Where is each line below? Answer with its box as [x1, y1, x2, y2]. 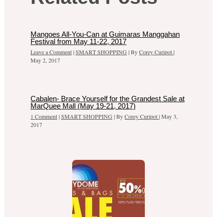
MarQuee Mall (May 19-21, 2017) [31, 102, 136, 110]
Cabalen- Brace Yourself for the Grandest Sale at [31, 94, 185, 103]
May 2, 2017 [31, 56, 61, 64]
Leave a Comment [31, 47, 72, 56]
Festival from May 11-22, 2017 [31, 37, 127, 46]
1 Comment [31, 112, 58, 121]
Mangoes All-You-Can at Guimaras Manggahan [31, 30, 180, 38]
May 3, [161, 112, 178, 121]
